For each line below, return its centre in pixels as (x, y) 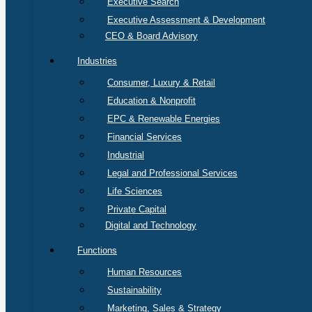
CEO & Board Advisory (151, 36)
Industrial (126, 155)
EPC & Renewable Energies (164, 119)
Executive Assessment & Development (186, 20)
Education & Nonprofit (151, 101)
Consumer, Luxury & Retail (161, 83)
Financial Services (145, 137)
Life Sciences (135, 191)
